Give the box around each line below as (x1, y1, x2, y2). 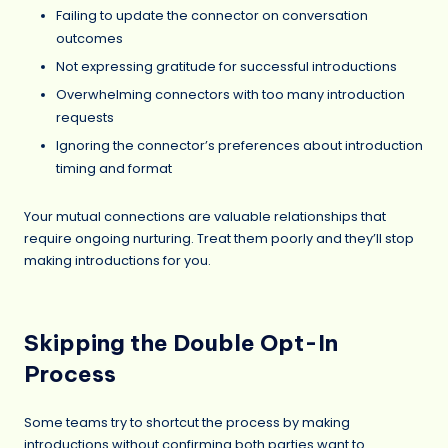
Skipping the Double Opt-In (24, 328, 338, 357)
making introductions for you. (24, 251, 211, 269)
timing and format (56, 159, 172, 177)
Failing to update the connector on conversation (56, 6, 368, 24)
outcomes (56, 29, 123, 47)
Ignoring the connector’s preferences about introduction (56, 136, 423, 154)
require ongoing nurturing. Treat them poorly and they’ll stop (24, 229, 414, 247)
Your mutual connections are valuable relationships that (24, 207, 386, 225)
